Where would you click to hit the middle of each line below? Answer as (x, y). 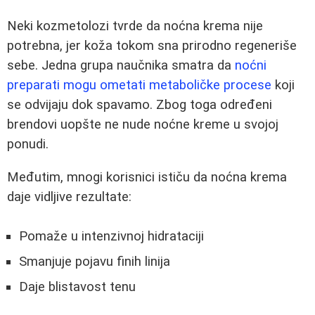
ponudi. (28, 144)
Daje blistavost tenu (77, 287)
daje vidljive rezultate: (69, 197)
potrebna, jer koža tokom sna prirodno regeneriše (152, 46)
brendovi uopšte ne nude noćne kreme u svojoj (143, 124)
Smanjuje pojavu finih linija (95, 262)
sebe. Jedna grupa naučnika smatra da (121, 65)
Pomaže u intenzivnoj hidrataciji (111, 237)
